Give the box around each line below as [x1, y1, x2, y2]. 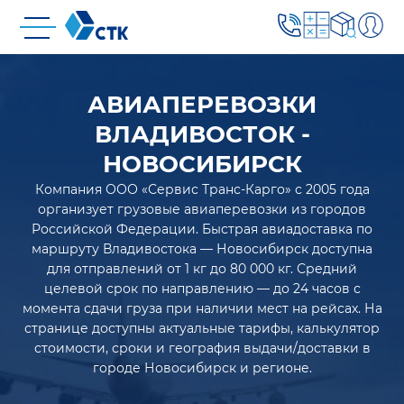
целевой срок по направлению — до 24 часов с [43, 280, 361, 297]
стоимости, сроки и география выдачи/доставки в [33, 340, 371, 356]
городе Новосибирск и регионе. [92, 360, 312, 376]
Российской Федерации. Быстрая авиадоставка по [32, 221, 372, 237]
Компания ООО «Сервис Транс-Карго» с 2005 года [34, 181, 370, 197]
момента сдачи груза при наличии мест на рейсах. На [22, 300, 382, 317]
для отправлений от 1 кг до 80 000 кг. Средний [47, 261, 357, 277]
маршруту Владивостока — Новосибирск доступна [32, 241, 372, 257]
